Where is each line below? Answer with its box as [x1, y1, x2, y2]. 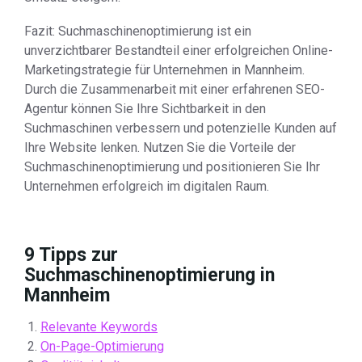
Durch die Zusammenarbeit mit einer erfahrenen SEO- [24, 82, 325, 97]
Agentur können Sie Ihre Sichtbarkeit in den [24, 101, 266, 116]
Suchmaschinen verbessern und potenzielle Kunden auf [24, 120, 337, 136]
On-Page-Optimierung [40, 339, 164, 354]
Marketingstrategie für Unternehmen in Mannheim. [24, 62, 305, 78]
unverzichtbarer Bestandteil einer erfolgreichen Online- [24, 43, 333, 58]
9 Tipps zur [24, 244, 118, 266]
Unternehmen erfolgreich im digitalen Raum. [24, 179, 269, 194]
